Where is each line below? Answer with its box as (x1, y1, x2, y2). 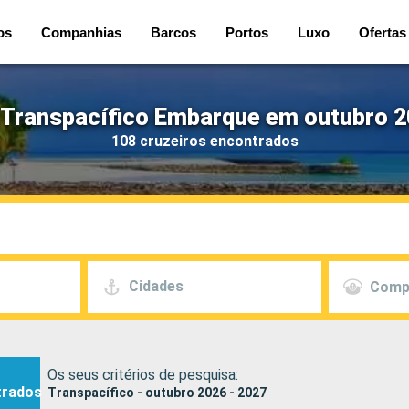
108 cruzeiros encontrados (110, 131, 299, 150)
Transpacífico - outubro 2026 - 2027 (47, 384, 267, 400)
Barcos (151, 24, 196, 40)
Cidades (128, 278, 184, 296)
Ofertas (359, 24, 406, 40)
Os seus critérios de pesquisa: (47, 365, 238, 383)
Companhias (41, 24, 121, 40)
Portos (225, 24, 268, 40)
